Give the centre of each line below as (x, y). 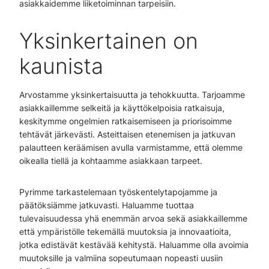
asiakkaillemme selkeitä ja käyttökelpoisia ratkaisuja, (122, 108)
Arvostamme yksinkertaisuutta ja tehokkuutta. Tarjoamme (132, 95)
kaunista (64, 66)
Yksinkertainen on (109, 41)
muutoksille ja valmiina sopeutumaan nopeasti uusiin (121, 258)
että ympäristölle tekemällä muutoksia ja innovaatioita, (125, 231)
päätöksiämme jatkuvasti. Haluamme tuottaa (107, 205)
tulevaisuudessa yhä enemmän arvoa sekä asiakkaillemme (133, 218)
